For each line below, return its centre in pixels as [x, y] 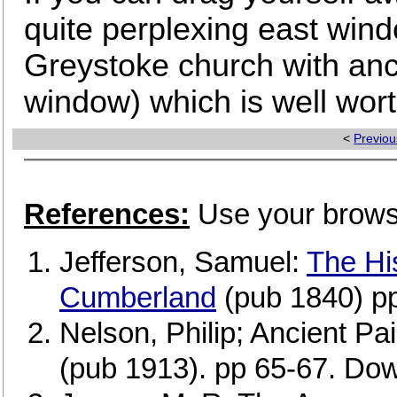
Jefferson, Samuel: [183, 262]
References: [107, 214]
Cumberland [138, 298]
